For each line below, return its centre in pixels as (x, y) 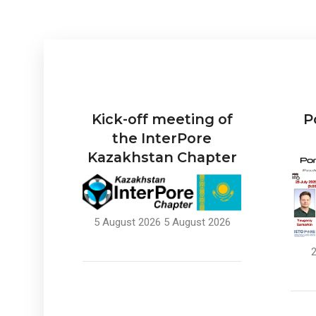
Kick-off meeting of (162, 119)
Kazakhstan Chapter (162, 157)
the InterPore (162, 138)
